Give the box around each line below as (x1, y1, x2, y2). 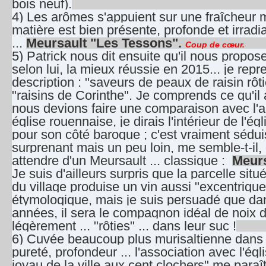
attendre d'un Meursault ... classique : (12, 153, 232, 168)
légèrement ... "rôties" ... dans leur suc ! (12, 218, 236, 233)
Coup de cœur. (185, 40, 245, 49)
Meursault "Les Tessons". (26, 36, 185, 50)
